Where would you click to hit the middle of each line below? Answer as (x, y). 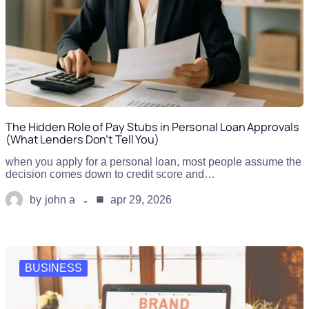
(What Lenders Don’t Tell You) (83, 140)
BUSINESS (53, 268)
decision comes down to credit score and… (110, 175)
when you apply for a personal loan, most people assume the (153, 162)
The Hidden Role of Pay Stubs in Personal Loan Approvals (152, 127)
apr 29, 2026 (140, 199)
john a (60, 199)
